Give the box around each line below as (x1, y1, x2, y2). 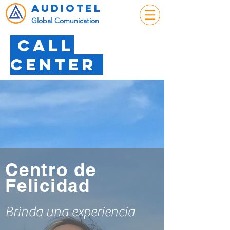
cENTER (10, 54, 103, 75)
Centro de (5, 159, 103, 180)
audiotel (31, 2, 102, 14)
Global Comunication (31, 16, 99, 25)
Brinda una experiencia (5, 204, 135, 220)
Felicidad (5, 175, 90, 196)
